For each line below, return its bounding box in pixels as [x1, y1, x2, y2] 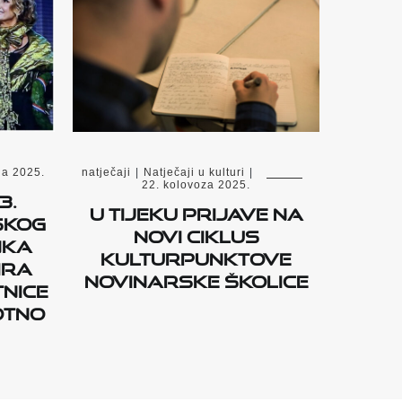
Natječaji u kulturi [143, 166, 245, 179]
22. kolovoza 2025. [142, 179, 250, 192]
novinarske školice [83, 265, 309, 293]
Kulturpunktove [100, 242, 292, 270]
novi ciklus [133, 220, 259, 248]
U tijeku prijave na [89, 197, 303, 225]
